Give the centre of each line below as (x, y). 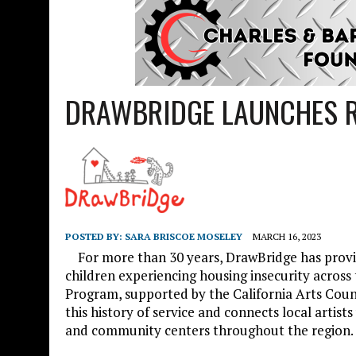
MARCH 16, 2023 (287, 236)
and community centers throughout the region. (209, 330)
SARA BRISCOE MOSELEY (184, 236)
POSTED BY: (95, 236)
